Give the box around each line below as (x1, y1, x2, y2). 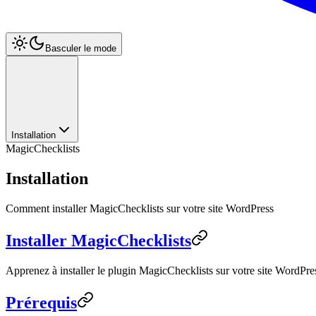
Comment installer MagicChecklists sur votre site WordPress (6, 202, 274, 214)
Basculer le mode (45, 43, 116, 54)
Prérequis (6, 293, 77, 312)
